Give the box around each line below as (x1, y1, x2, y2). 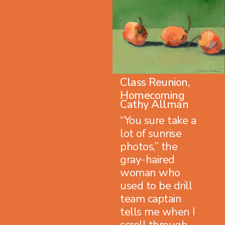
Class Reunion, (120, 75, 189, 90)
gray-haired (120, 152, 175, 167)
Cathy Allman (120, 96, 188, 112)
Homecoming (120, 88, 184, 103)
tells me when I (120, 204, 195, 219)
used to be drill (120, 178, 192, 193)
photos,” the (120, 139, 177, 154)
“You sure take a (120, 113, 196, 128)
